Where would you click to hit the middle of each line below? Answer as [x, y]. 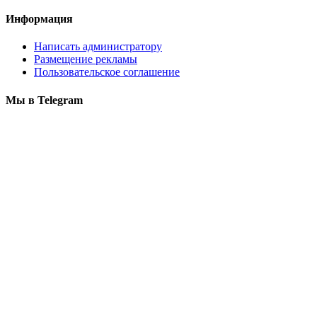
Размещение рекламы [86, 59]
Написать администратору [98, 47]
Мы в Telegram [44, 100]
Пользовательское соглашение [107, 72]
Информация [39, 19]
